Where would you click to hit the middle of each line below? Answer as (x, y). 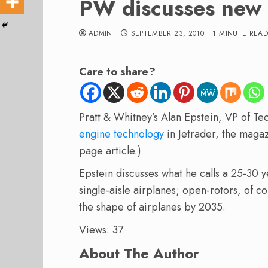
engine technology (121, 134)
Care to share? (117, 72)
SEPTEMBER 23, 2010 (167, 33)
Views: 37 (101, 229)
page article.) (110, 150)
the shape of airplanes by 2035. (152, 207)
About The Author (139, 253)
